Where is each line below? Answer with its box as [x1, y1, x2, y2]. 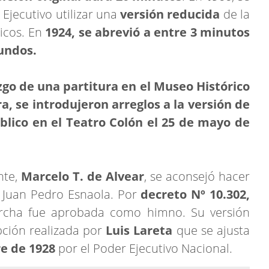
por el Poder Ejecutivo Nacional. [55, 240, 232, 256]
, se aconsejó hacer [144, 168, 250, 184]
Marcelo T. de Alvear [17, 168, 144, 184]
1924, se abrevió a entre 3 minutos [41, 23, 250, 40]
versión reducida [116, 5, 223, 22]
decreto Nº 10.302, [141, 186, 250, 202]
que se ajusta [176, 222, 250, 238]
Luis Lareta [106, 222, 177, 238]
